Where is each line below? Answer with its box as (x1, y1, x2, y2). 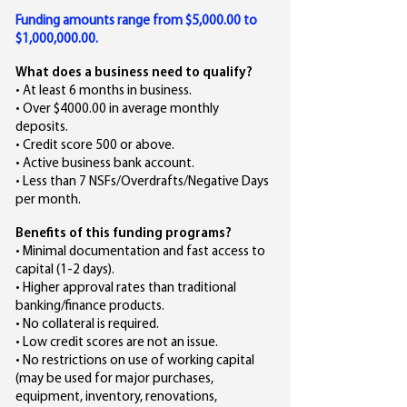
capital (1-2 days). (15, 263, 114, 277)
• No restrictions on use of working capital (15, 354, 254, 368)
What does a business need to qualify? (15, 66, 255, 80)
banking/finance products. (15, 300, 164, 313)
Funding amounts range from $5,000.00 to (15, 15, 257, 28)
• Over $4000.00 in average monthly (15, 103, 219, 116)
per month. (15, 194, 84, 207)
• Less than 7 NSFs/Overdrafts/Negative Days (15, 175, 269, 189)
